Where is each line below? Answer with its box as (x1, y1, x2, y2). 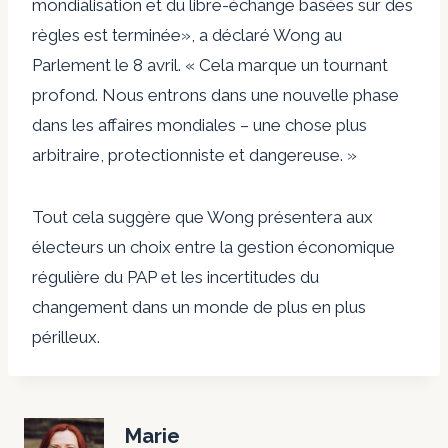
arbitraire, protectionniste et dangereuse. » (32, 144, 357, 165)
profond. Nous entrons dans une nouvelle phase (32, 84, 399, 105)
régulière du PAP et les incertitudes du (32, 266, 319, 287)
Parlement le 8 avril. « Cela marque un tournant (32, 54, 388, 75)
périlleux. (32, 326, 100, 347)
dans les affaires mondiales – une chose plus (32, 114, 367, 135)
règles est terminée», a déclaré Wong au (32, 24, 342, 45)
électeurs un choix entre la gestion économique (32, 236, 395, 257)
